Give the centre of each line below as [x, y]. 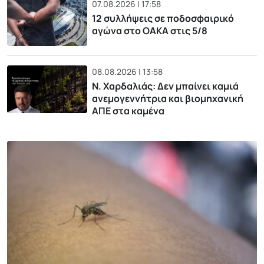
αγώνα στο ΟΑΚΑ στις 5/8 [149, 31]
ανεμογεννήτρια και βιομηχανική [167, 98]
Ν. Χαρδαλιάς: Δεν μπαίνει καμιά [165, 86]
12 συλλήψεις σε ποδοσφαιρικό [163, 19]
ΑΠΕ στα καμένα [128, 110]
